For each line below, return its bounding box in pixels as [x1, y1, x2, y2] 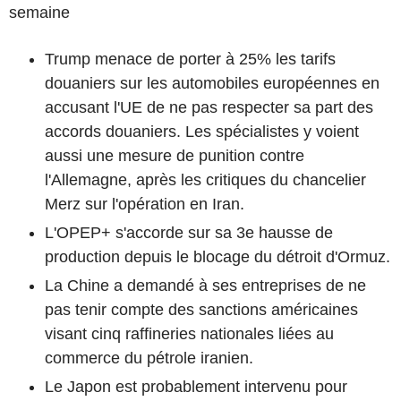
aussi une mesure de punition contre [45, 146, 304, 165]
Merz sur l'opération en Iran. [45, 194, 244, 213]
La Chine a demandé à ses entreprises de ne [45, 276, 366, 294]
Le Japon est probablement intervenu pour [45, 377, 347, 396]
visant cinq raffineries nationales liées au [45, 324, 334, 343]
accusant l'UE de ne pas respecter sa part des [45, 98, 373, 116]
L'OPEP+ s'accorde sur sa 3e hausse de [45, 223, 333, 242]
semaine [9, 3, 70, 21]
